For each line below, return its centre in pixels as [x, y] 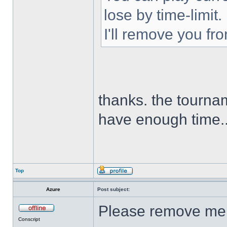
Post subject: [113, 189]
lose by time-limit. [163, 15]
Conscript [29, 219]
